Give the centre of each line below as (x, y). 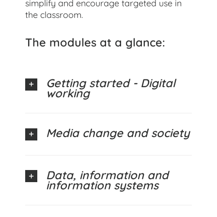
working (68, 93)
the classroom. (54, 15)
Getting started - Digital (111, 83)
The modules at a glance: (95, 42)
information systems (102, 185)
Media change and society (118, 132)
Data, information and (108, 175)
